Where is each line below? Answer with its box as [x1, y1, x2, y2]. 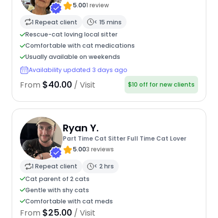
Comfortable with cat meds [25, 197, 113, 205]
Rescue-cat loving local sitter [25, 30, 118, 39]
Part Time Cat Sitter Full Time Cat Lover [62, 134, 186, 143]
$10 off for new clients [128, 80, 195, 89]
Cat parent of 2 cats [25, 174, 90, 183]
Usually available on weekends [25, 53, 120, 61]
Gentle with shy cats [25, 185, 89, 194]
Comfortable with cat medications [25, 41, 135, 50]
